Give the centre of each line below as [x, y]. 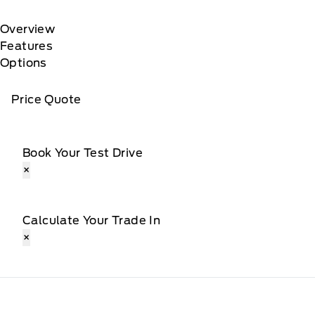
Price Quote [46, 99]
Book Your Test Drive [83, 153]
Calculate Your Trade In [92, 220]
